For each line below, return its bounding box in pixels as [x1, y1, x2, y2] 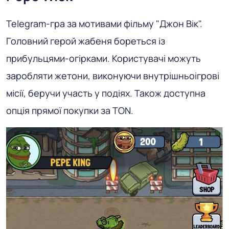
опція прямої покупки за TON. [6, 104, 133, 117]
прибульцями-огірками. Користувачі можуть [6, 52, 201, 65]
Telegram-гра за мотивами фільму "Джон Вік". [6, 17, 202, 30]
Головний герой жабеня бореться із [6, 35, 165, 48]
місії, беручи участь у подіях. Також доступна [6, 87, 205, 100]
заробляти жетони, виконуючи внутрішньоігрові [6, 70, 219, 82]
